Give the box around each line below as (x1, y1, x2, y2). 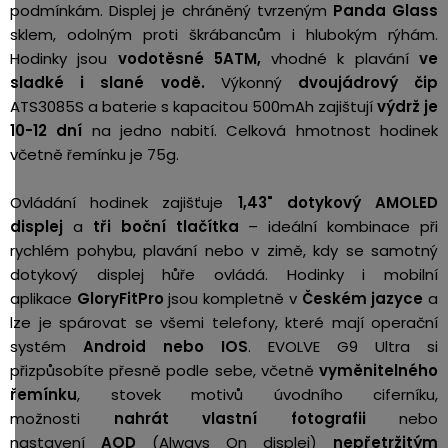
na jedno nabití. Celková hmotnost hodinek (82, 120, 439, 141)
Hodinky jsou (10, 48, 118, 69)
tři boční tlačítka (92, 216, 239, 237)
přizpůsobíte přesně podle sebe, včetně (10, 360, 319, 381)
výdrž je (377, 96, 438, 117)
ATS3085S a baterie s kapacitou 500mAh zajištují (10, 96, 377, 117)
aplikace (10, 288, 77, 309)
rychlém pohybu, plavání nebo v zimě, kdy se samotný (10, 240, 438, 261)
